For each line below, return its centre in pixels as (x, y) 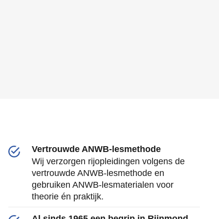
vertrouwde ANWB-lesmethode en (98, 173)
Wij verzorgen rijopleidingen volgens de (108, 161)
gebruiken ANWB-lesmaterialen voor (102, 185)
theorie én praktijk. (67, 197)
